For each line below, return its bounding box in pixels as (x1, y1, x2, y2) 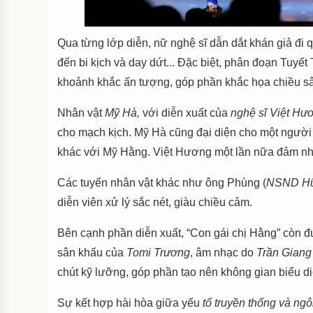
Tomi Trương (126, 247, 191, 259)
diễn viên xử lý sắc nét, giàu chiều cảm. (57, 196, 253, 209)
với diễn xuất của (140, 107, 231, 119)
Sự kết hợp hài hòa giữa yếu (57, 297, 203, 310)
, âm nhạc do (190, 247, 257, 259)
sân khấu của (57, 247, 127, 259)
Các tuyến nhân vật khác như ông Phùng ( (57, 177, 267, 189)
